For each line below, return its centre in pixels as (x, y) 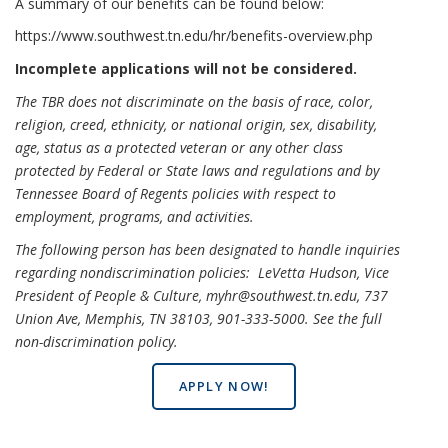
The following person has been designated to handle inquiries (207, 249)
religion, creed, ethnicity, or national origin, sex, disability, (196, 124)
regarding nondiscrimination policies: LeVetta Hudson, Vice (202, 272)
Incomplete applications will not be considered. (186, 69)
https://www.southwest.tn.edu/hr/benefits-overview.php (194, 36)
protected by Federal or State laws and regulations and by (197, 170)
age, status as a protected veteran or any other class (179, 147)
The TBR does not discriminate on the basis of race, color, (194, 101)
